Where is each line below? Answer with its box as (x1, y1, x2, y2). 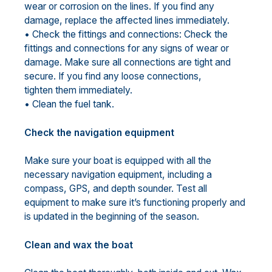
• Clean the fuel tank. (24, 98, 114, 110)
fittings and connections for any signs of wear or (24, 42, 229, 55)
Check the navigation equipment (24, 126, 174, 138)
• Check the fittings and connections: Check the (24, 29, 228, 41)
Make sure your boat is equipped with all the (24, 155, 211, 167)
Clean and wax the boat (24, 239, 133, 251)
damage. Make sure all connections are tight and (24, 56, 231, 69)
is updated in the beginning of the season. (24, 211, 199, 223)
